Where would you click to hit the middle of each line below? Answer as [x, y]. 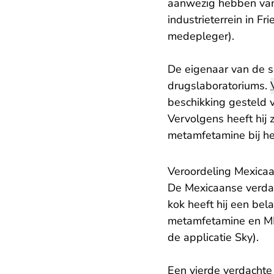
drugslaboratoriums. [219, 86]
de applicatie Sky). [213, 238]
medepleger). [201, 36]
